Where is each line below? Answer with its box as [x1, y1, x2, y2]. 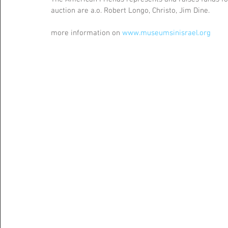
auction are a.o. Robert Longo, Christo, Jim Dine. [51, 6, 210, 15]
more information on [51, 28, 122, 38]
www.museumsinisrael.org [122, 28, 211, 38]
